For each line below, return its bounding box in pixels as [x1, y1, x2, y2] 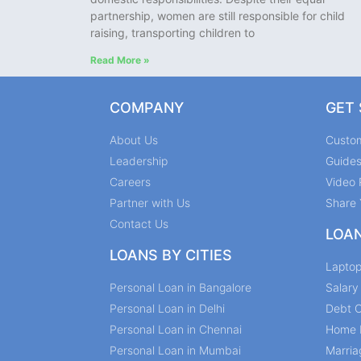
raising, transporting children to [90, 26, 255, 40]
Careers [110, 175, 151, 189]
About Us [110, 133, 158, 147]
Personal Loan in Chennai [110, 322, 242, 337]
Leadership [110, 154, 168, 168]
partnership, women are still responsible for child [90, 9, 345, 23]
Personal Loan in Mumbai [110, 343, 241, 358]
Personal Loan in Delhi [110, 301, 225, 316]
